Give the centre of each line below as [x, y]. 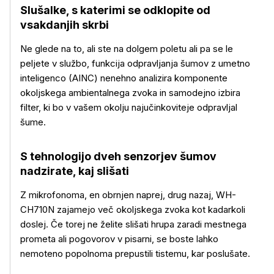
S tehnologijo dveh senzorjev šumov [118, 156]
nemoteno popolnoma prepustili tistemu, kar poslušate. [135, 254]
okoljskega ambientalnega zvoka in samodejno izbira [130, 93]
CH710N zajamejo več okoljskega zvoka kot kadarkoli [133, 209]
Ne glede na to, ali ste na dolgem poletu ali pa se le [127, 49]
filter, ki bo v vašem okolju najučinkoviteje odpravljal [129, 107]
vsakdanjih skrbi [65, 25]
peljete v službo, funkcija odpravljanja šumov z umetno [135, 63]
